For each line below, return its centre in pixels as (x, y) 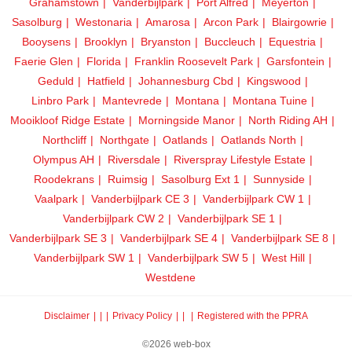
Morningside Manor (187, 120)
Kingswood (273, 81)
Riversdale (134, 159)
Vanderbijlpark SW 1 (84, 257)
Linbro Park (60, 100)
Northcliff (64, 139)
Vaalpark (56, 198)
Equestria (292, 41)
